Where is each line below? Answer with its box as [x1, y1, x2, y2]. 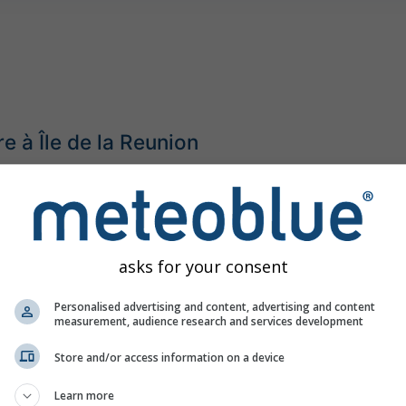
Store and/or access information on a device [54, 350, 285, 365]
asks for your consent [118, 255, 288, 277]
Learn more [54, 387, 114, 403]
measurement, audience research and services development [54, 313, 363, 329]
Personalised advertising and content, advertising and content [54, 298, 375, 314]
